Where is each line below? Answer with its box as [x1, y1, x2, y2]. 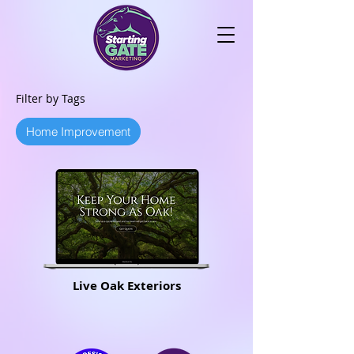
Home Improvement [26, 124, 130, 139]
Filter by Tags [16, 91, 85, 106]
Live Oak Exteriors [72, 277, 181, 294]
